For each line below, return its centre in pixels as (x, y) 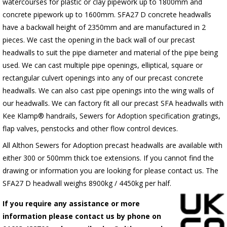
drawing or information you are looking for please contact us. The (110, 171)
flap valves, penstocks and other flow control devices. (90, 129)
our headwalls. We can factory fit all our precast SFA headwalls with (113, 103)
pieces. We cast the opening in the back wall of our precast (99, 40)
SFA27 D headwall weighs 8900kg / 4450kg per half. (87, 183)
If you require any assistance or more (71, 203)
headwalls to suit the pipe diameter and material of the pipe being (110, 53)
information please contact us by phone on (82, 216)
